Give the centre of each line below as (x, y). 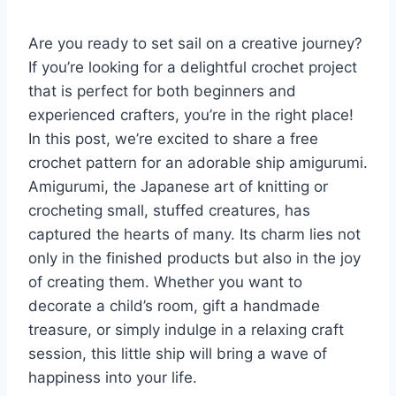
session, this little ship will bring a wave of (178, 353)
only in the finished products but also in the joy (194, 258)
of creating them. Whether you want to (165, 282)
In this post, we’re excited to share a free (173, 138)
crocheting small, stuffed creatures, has (169, 210)
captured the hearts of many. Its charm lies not (194, 234)
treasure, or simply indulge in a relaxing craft (186, 329)
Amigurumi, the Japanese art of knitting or (178, 186)
